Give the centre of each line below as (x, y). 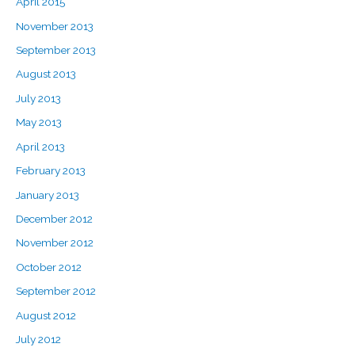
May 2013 (39, 122)
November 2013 (55, 26)
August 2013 (46, 74)
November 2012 (55, 243)
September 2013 (56, 50)
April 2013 (40, 146)
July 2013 (38, 98)
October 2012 (49, 267)
